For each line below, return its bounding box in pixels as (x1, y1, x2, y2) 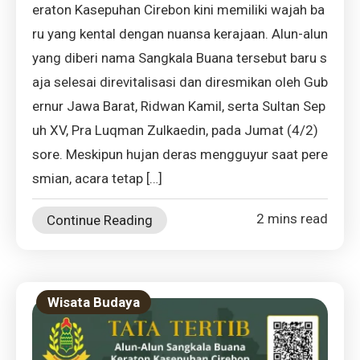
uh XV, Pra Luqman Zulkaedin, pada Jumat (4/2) (32, 121, 318, 138)
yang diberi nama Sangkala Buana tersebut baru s (32, 49, 327, 66)
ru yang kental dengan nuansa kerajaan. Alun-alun (32, 25, 328, 42)
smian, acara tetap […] (32, 170, 162, 186)
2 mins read (256, 210, 328, 227)
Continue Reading (47, 211, 153, 228)
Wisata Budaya (47, 293, 140, 310)
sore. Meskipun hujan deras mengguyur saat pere (32, 145, 328, 162)
